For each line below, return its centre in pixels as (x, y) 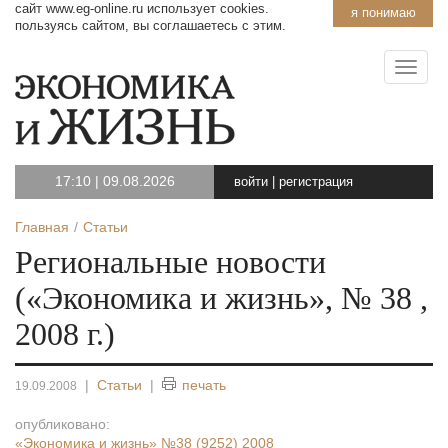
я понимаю (383, 12)
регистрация (316, 181)
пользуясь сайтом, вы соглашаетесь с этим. (150, 25)
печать (204, 385)
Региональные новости (170, 262)
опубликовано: (62, 424)
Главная (42, 227)
